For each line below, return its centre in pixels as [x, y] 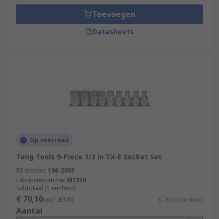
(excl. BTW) [58, 200]
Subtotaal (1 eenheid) [46, 188]
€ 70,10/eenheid [181, 200]
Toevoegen [113, 14]
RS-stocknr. [31, 170]
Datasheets [113, 32]
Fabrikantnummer [41, 180]
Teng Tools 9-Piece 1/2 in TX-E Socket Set [89, 157]
